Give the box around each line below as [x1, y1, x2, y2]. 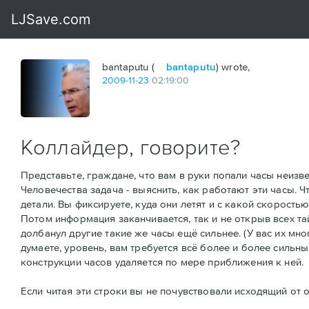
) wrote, [216, 61, 250, 72]
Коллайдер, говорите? [21, 134, 240, 159]
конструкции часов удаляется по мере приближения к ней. [21, 256, 304, 268]
